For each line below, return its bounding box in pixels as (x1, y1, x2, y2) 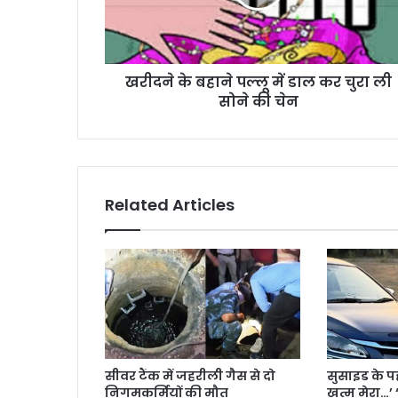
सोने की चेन (218, 91, 298, 112)
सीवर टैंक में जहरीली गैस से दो (105, 366, 275, 385)
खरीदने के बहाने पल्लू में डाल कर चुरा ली (124, 71, 392, 92)
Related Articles (105, 193, 235, 216)
